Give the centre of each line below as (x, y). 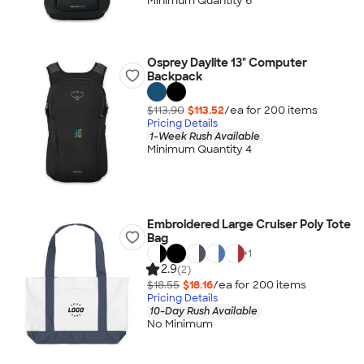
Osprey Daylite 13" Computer (227, 63)
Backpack (174, 76)
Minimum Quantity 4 (199, 149)
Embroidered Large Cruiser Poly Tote (249, 224)
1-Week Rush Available (204, 136)
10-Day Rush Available (203, 311)
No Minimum (180, 324)
